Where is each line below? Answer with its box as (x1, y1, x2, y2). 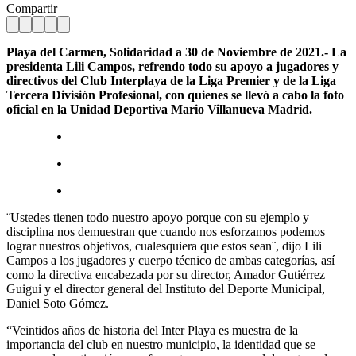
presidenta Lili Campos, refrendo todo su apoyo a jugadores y (6, 59, 339, 73)
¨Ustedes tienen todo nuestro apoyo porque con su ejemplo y (6, 210, 309, 224)
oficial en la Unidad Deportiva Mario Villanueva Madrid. (6, 102, 312, 116)
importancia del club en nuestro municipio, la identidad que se (6, 337, 315, 351)
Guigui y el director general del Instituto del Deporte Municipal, (6, 281, 325, 296)
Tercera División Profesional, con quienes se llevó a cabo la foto (6, 87, 344, 102)
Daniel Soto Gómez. (6, 296, 109, 310)
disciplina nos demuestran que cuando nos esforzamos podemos (6, 224, 325, 238)
